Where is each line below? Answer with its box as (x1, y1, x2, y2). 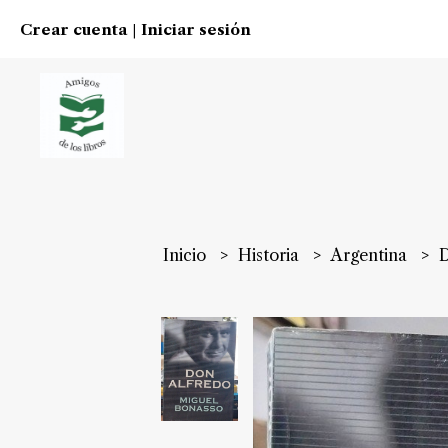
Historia (238, 245, 304, 265)
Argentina (331, 245, 412, 265)
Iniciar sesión (141, 21, 251, 39)
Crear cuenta (20, 21, 127, 39)
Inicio (163, 245, 211, 265)
